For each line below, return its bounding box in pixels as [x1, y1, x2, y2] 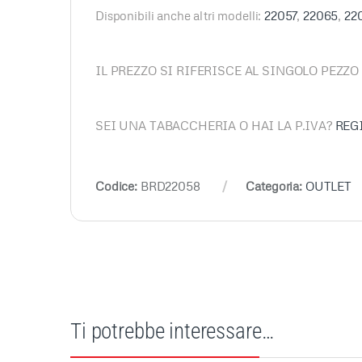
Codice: [95, 178, 141, 193]
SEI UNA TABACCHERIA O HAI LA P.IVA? [95, 117, 335, 133]
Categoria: [246, 178, 305, 193]
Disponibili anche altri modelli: [95, 7, 265, 23]
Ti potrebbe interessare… [70, 318, 274, 345]
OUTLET [305, 178, 351, 193]
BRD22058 [140, 178, 200, 193]
